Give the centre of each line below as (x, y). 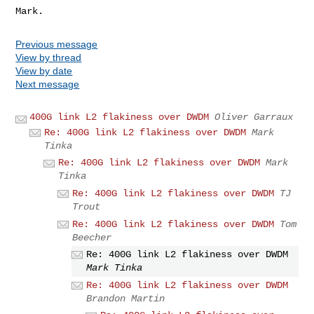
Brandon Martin (126, 298)
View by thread (49, 57)
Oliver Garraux (254, 117)
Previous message (57, 44)
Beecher (92, 237)
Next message (48, 84)
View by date (44, 70)
